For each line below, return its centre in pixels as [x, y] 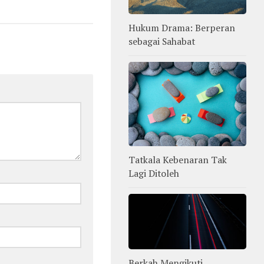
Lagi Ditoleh [154, 174]
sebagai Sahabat [162, 42]
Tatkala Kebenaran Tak [178, 160]
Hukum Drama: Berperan [182, 28]
